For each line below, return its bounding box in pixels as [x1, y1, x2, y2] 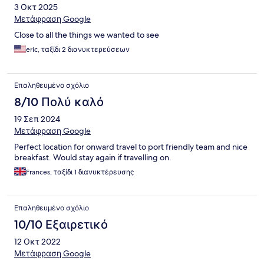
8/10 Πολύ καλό [14, 95, 104, 110]
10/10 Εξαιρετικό [14, 217, 108, 232]
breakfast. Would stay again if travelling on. [14, 152, 171, 163]
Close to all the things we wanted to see [14, 29, 159, 41]
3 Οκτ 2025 [14, 2, 58, 13]
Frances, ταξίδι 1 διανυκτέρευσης [26, 167, 134, 177]
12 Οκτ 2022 [14, 236, 61, 247]
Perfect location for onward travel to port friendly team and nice [14, 141, 247, 153]
